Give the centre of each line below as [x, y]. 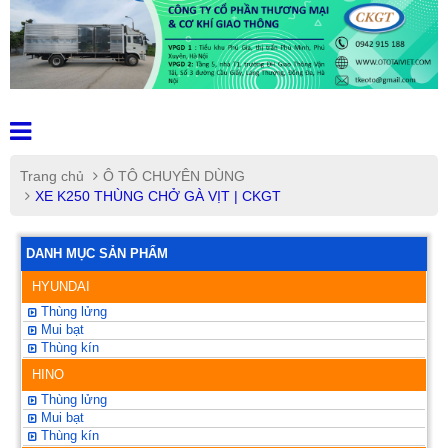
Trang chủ [52, 176]
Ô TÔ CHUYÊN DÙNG [174, 176]
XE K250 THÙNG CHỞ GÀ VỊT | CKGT [158, 196]
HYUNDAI [61, 287]
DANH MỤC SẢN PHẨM [97, 254]
